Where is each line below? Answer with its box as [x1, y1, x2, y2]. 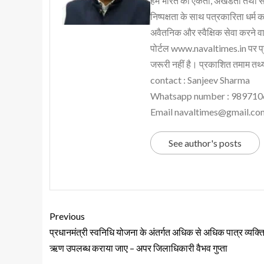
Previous [49, 210, 85, 222]
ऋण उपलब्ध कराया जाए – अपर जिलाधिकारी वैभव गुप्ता [49, 242, 227, 253]
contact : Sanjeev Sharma [150, 74, 250, 85]
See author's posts [169, 137, 242, 148]
